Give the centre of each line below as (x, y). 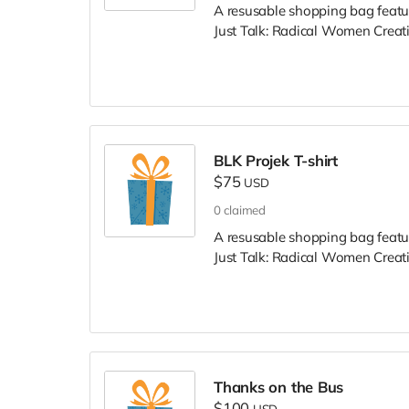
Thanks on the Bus (279, 386)
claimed (244, 210)
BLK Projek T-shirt (276, 160)
